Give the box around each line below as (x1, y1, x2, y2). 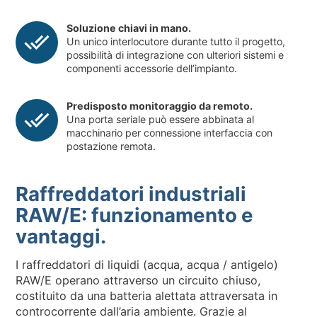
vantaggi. (16, 224, 107, 248)
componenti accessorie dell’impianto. (67, 62, 238, 74)
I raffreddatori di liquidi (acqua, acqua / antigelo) (16, 257, 279, 272)
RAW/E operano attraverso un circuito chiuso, (16, 272, 262, 287)
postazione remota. (67, 140, 156, 153)
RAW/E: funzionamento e (16, 203, 254, 227)
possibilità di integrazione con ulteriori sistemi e (67, 48, 284, 61)
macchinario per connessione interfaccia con (67, 127, 273, 139)
